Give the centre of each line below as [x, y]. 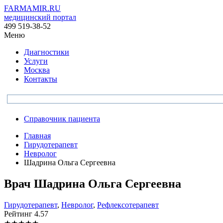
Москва [37, 70]
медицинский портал [40, 17]
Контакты [41, 79]
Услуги [36, 61]
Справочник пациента [62, 119]
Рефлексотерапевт [128, 205]
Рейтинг [19, 214]
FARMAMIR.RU [32, 8]
